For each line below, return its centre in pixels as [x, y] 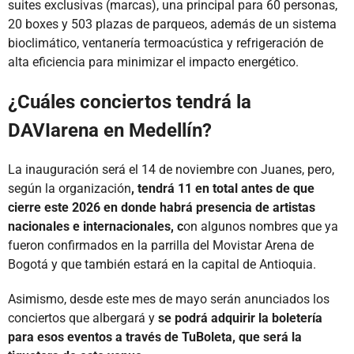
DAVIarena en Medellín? [110, 130]
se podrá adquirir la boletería [240, 318]
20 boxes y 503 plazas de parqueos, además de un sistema [172, 24]
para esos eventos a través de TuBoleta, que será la [155, 337]
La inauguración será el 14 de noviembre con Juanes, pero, [171, 169]
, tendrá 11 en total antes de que [223, 188]
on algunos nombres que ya [261, 226]
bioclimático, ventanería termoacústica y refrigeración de [166, 43]
